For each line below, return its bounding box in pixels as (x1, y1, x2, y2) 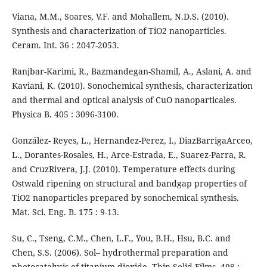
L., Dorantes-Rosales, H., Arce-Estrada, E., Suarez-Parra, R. (11, 149, 246, 161)
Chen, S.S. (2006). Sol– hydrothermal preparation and (11, 247, 228, 259)
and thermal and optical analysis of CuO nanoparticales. (11, 94, 237, 106)
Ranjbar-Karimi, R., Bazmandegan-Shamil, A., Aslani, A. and (11, 66, 252, 77)
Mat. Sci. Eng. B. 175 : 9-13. (11, 206, 119, 218)
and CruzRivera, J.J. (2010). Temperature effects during (11, 163, 235, 175)
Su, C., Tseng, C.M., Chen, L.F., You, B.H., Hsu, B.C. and (11, 232, 231, 244)
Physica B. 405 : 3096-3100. (11, 108, 119, 120)
